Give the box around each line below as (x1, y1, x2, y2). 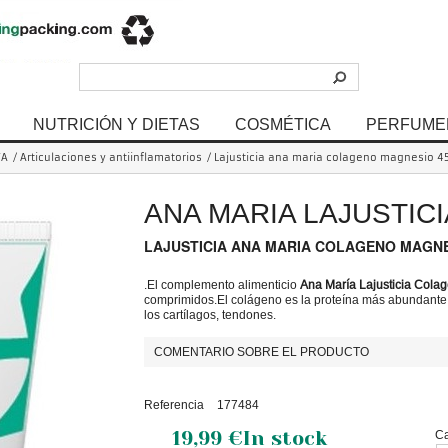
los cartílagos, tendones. (144, 307, 277, 322)
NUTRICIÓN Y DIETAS (33, 115, 200, 133)
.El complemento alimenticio (144, 277, 301, 292)
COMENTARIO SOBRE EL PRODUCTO (154, 344, 370, 359)
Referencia (144, 397, 205, 412)
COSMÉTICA (235, 115, 331, 133)
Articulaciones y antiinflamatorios (20, 151, 202, 164)
